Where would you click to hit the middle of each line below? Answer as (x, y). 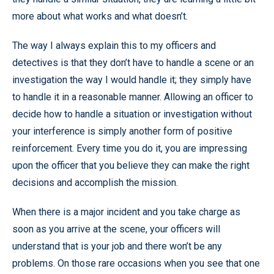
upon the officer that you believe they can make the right (131, 165)
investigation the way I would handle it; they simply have (132, 80)
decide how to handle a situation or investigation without (132, 114)
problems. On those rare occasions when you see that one (136, 263)
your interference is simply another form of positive (122, 131)
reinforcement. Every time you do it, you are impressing (130, 148)
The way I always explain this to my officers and (114, 45)
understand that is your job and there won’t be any (117, 246)
